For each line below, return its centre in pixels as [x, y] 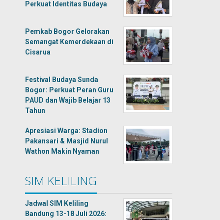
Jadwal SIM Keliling [57, 203]
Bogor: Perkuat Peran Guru [69, 90]
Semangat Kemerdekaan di [69, 42]
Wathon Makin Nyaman [62, 151]
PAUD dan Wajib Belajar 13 [68, 100]
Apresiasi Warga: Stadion [67, 131]
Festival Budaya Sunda [62, 80]
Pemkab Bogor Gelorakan [68, 31]
